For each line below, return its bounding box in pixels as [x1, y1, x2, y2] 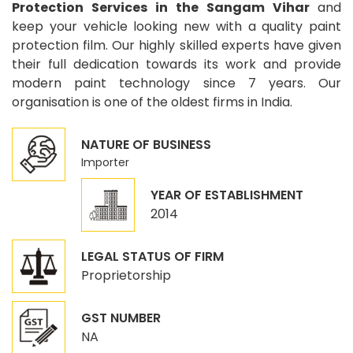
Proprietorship [81, 266, 171, 285]
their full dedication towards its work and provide [12, 55, 341, 74]
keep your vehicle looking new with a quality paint [12, 17, 341, 36]
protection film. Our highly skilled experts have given [12, 36, 341, 55]
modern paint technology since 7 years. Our [12, 74, 341, 93]
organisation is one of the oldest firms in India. [12, 93, 292, 112]
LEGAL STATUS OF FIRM [81, 247, 224, 266]
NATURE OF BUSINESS [81, 136, 211, 154]
